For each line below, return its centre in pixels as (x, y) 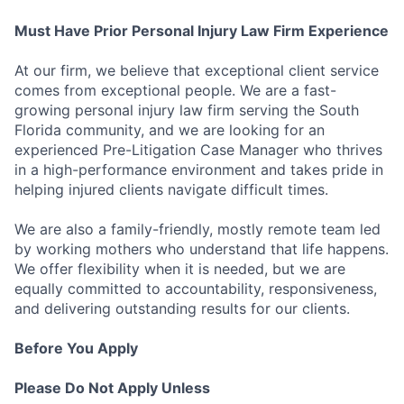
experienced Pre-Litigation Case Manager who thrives (198, 149)
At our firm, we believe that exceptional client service (197, 70)
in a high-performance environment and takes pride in (199, 169)
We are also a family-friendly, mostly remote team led (197, 229)
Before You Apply (76, 348)
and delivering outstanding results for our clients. (182, 308)
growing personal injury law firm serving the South (187, 110)
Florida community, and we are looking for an (170, 129)
